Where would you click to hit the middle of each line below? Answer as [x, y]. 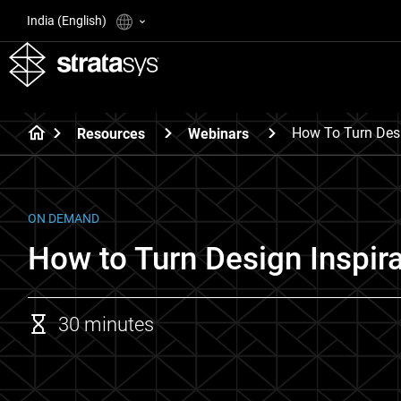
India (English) [68, 21]
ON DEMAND [64, 218]
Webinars [218, 133]
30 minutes [106, 324]
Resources [111, 133]
